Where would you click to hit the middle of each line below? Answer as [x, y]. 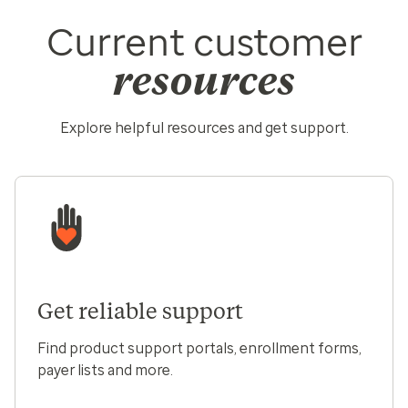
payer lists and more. [105, 370]
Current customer [204, 42]
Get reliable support [140, 311]
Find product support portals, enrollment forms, [199, 348]
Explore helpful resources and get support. [204, 127]
